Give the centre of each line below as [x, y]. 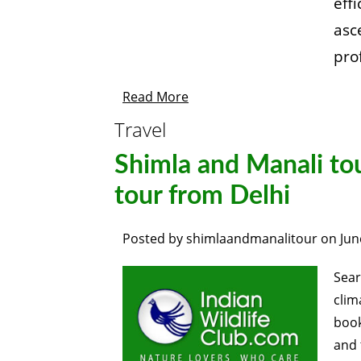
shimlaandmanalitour [252, 239]
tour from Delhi [202, 196]
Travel [140, 129]
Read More [156, 97]
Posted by [154, 239]
